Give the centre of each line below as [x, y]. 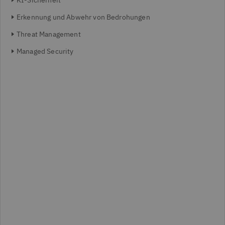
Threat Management [49, 34]
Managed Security [45, 51]
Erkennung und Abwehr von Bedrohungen [83, 17]
